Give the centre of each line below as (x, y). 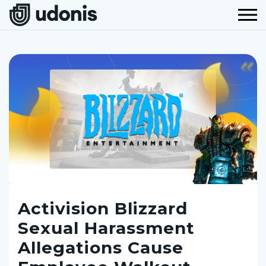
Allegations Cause (101, 247)
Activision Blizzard (103, 208)
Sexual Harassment (106, 228)
